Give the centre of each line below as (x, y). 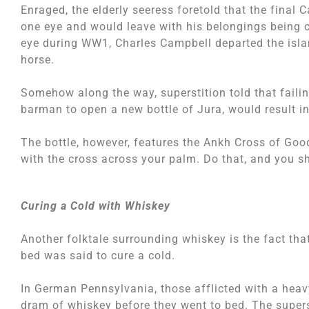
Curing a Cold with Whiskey (96, 206)
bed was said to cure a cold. (98, 256)
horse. (38, 60)
